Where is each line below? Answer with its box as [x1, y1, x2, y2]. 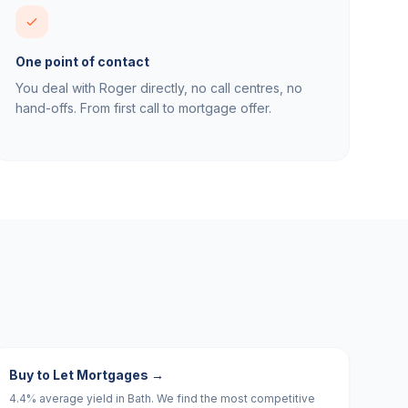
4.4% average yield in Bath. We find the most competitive [9, 392, 316, 405]
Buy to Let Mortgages [9, 367, 149, 382]
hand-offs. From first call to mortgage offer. [15, 100, 271, 116]
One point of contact [15, 54, 149, 69]
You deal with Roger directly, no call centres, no [15, 80, 302, 96]
